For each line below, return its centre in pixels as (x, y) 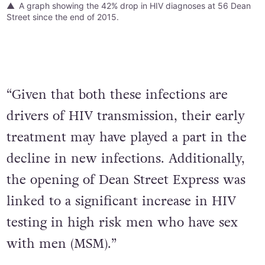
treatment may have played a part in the (126, 137)
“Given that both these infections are (117, 94)
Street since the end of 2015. (62, 17)
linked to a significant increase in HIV (121, 201)
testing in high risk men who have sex (122, 222)
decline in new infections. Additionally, (125, 158)
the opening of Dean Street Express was (126, 180)
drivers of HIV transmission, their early (125, 116)
